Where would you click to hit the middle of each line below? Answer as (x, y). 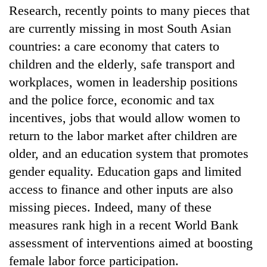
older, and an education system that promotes (129, 153)
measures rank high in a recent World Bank (124, 225)
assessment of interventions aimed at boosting (131, 243)
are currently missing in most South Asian (120, 28)
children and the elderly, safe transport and (122, 64)
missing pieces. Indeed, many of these (110, 207)
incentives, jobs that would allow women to (125, 117)
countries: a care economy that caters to (114, 46)
